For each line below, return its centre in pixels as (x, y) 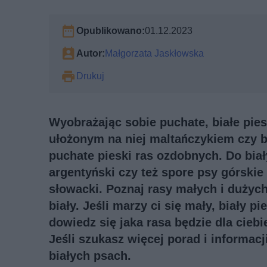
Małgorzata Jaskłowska (154, 54)
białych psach (88, 256)
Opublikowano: (111, 31)
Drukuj (90, 76)
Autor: (91, 54)
